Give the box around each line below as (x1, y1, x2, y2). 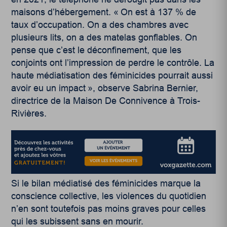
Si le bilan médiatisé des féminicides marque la (11, 178, 201, 188)
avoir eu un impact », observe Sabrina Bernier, (11, 83, 199, 94)
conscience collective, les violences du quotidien (11, 191, 207, 201)
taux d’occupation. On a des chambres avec (11, 20, 189, 30)
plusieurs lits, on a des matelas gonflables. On (11, 32, 198, 43)
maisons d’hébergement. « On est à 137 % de (11, 7, 197, 18)
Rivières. (11, 108, 47, 119)
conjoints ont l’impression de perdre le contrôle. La (11, 58, 215, 68)
